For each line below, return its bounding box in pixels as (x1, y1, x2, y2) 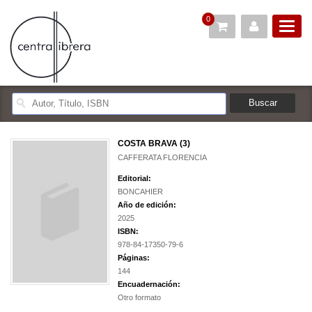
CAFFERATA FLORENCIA (118, 153, 207, 162)
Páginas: (118, 253, 150, 263)
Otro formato (118, 293, 161, 302)
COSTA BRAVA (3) (118, 139, 190, 149)
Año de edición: (118, 201, 176, 210)
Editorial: (118, 174, 151, 183)
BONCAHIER (118, 187, 163, 196)
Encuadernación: (118, 280, 180, 289)
